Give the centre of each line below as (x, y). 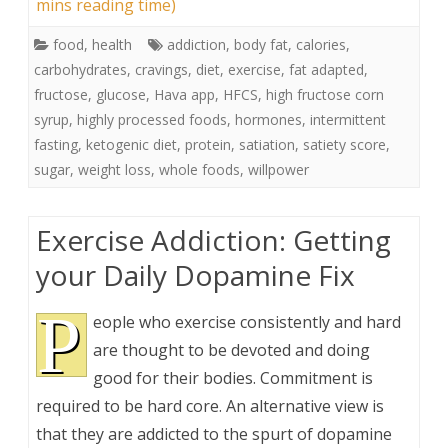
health (112, 44)
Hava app (184, 94)
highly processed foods (152, 119)
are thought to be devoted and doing (231, 349)
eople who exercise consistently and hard (247, 321)
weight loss (114, 169)
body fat (261, 44)
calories (321, 44)
